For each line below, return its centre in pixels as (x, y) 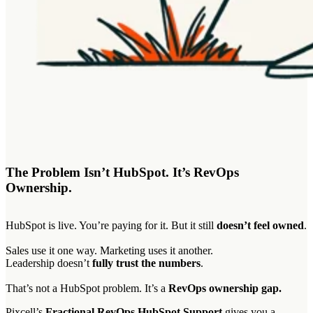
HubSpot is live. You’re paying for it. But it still (111, 226)
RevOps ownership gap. (225, 289)
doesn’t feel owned (260, 226)
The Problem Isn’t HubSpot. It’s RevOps (122, 172)
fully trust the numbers (146, 263)
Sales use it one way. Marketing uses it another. (109, 251)
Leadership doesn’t (49, 263)
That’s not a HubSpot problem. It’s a (87, 289)
